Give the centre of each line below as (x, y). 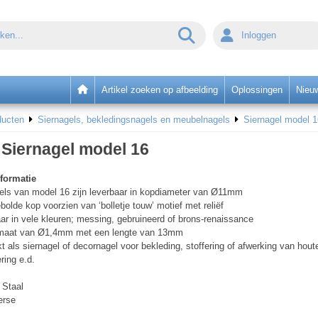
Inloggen (262, 35)
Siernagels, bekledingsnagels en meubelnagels (133, 120)
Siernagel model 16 (75, 149)
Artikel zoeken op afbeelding (160, 89)
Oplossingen (257, 89)
